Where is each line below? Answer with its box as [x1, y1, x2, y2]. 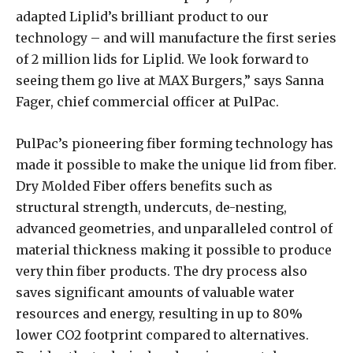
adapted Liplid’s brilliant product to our [16, 9, 269, 25]
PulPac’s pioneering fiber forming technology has [16, 136, 333, 152]
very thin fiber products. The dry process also [16, 263, 307, 280]
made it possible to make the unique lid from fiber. [16, 157, 336, 173]
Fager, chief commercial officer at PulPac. [16, 94, 279, 110]
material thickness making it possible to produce [16, 242, 332, 258]
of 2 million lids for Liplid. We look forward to [16, 51, 309, 68]
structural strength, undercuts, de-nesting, [16, 199, 287, 216]
